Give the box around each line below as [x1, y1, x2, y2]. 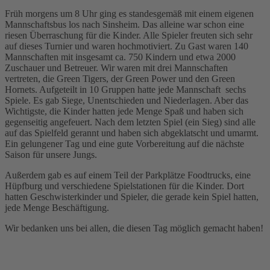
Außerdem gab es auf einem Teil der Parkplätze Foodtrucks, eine [5, 170, 251, 181]
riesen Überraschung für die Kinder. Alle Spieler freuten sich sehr [5, 30, 253, 41]
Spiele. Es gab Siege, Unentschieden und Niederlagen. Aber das [5, 95, 248, 106]
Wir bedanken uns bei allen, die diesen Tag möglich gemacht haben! [5, 223, 263, 234]
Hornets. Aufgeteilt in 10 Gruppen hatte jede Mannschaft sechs [5, 84, 246, 95]
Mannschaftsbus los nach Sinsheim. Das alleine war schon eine [5, 19, 244, 30]
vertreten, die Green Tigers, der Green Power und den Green [5, 74, 235, 84]
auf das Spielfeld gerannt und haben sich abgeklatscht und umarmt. [5, 128, 259, 139]
